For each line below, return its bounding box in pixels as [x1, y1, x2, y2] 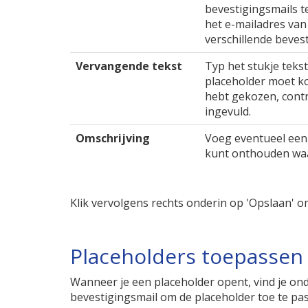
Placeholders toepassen [70, 242, 303, 270]
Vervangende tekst [76, 58, 182, 74]
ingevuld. [205, 104, 251, 119]
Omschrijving [76, 131, 150, 146]
